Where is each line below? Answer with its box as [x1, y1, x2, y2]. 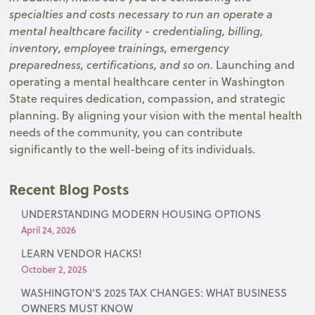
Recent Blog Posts [9, 178, 130, 199]
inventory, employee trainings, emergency [9, 39, 230, 56]
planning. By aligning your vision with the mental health [9, 107, 303, 123]
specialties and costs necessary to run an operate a [9, 6, 274, 22]
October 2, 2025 [21, 262, 87, 276]
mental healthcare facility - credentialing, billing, [9, 22, 264, 39]
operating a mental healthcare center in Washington [9, 73, 285, 89]
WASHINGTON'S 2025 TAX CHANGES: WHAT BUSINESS [21, 285, 288, 300]
